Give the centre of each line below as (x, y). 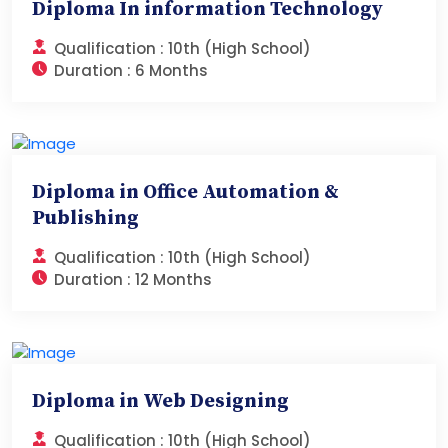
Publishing (85, 219)
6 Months (171, 71)
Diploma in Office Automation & (185, 193)
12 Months (173, 280)
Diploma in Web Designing (160, 402)
